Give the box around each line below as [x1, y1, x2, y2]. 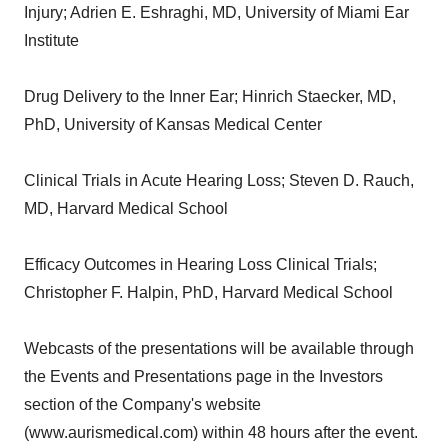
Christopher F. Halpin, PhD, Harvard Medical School [24, 284, 393, 301]
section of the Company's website [24, 396, 261, 413]
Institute [24, 32, 79, 49]
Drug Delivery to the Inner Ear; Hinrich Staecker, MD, [24, 88, 396, 105]
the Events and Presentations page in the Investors [24, 368, 383, 385]
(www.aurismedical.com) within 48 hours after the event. [24, 424, 418, 441]
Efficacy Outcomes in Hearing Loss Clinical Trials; [24, 256, 377, 273]
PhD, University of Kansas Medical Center [24, 116, 322, 133]
